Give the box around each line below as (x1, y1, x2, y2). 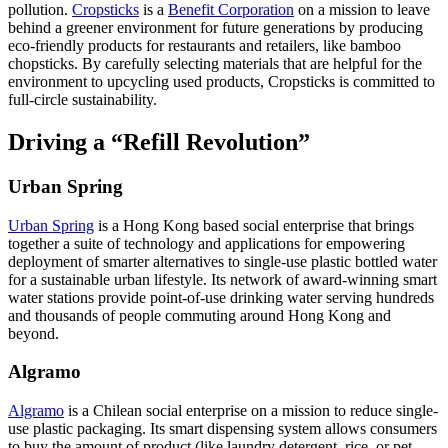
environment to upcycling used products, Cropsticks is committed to (8, 73, 435, 91)
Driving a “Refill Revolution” (8, 128, 310, 155)
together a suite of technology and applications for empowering (8, 234, 405, 252)
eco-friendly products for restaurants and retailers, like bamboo (8, 37, 401, 55)
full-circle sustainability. (8, 91, 157, 109)
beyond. (8, 324, 59, 342)
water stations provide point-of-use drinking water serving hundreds (8, 288, 434, 306)
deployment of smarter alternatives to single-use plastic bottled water (8, 252, 437, 270)
